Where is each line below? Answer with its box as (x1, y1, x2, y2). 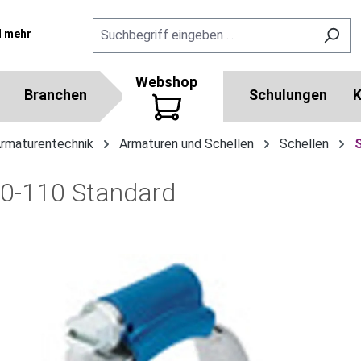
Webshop (135, 73, 197, 90)
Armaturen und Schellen (119, 136, 254, 151)
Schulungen (249, 86, 327, 103)
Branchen (24, 86, 87, 103)
